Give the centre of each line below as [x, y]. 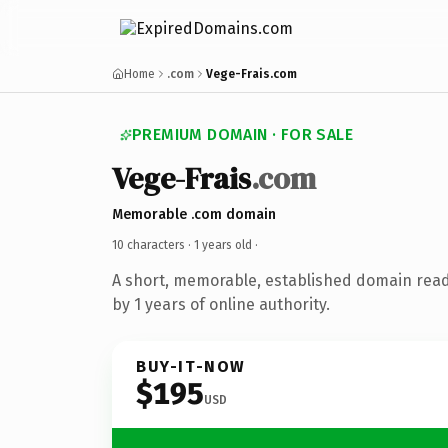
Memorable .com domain [194, 214]
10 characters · [153, 244]
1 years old [223, 244]
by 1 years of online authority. [221, 304]
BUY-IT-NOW [191, 366]
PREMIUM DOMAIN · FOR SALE [242, 134]
